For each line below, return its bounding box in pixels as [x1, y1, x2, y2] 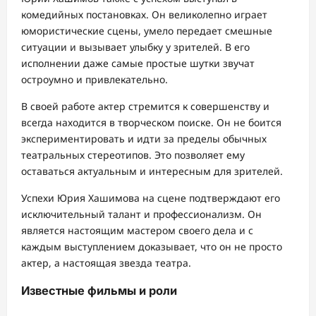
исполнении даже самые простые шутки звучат [21, 56, 255, 70]
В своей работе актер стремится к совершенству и [21, 99, 269, 113]
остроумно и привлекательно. [21, 72, 168, 86]
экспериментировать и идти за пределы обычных [21, 131, 267, 145]
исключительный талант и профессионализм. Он [21, 207, 262, 221]
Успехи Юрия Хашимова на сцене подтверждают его [21, 190, 280, 205]
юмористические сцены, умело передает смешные [21, 23, 272, 37]
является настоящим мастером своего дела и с [21, 223, 253, 237]
